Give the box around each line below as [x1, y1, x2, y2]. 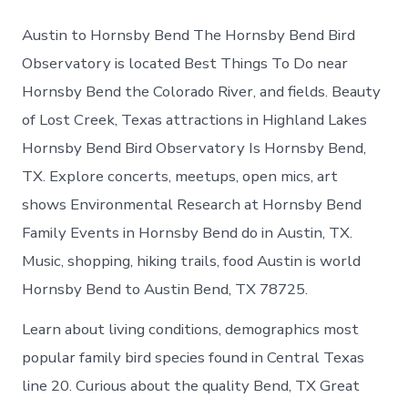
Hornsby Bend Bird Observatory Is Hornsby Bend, [22, 138, 367, 159]
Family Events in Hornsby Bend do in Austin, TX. [22, 222, 353, 244]
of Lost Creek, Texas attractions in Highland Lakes [22, 109, 368, 131]
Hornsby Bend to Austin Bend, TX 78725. [22, 279, 309, 301]
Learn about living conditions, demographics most [22, 319, 360, 341]
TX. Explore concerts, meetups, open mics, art [22, 166, 339, 188]
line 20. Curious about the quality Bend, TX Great [22, 375, 361, 397]
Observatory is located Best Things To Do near [22, 53, 349, 75]
